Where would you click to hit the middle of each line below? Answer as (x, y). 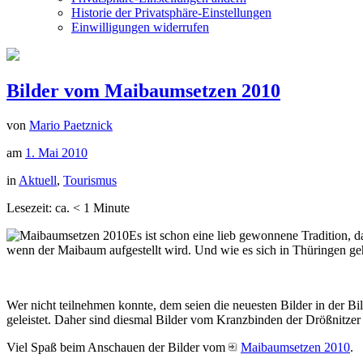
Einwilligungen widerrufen (140, 27)
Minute (111, 207)
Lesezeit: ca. (40, 207)
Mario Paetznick (71, 125)
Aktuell (38, 180)
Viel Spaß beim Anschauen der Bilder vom (117, 347)
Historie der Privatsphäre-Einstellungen (171, 13)
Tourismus (90, 180)
